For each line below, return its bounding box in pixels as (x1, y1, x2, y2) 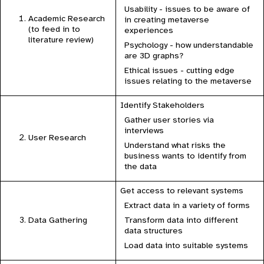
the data (124, 162, 157, 172)
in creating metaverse (124, 15, 210, 25)
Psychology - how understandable (124, 41, 254, 51)
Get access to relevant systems (120, 186, 244, 196)
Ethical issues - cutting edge (124, 66, 235, 76)
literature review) (28, 35, 94, 45)
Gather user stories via (124, 115, 214, 126)
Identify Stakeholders (120, 100, 205, 110)
